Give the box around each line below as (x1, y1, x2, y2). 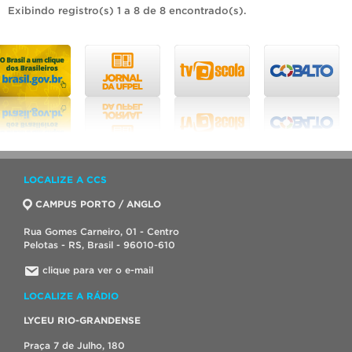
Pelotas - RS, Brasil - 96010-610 (24, 240, 175, 251)
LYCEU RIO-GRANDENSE (24, 315, 141, 326)
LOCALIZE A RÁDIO (24, 291, 119, 302)
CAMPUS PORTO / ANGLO (35, 199, 161, 210)
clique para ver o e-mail (42, 265, 153, 276)
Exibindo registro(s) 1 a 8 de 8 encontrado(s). (8, 5, 247, 17)
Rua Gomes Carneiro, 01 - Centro (24, 226, 179, 237)
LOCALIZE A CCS (24, 174, 107, 185)
